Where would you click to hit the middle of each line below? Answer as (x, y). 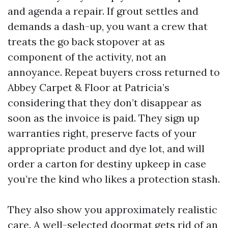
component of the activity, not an (87, 57)
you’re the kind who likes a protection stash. (114, 179)
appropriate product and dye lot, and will (106, 148)
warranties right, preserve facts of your (102, 133)
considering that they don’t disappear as (105, 103)
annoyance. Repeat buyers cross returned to (114, 72)
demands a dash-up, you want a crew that (108, 26)
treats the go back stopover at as (86, 41)
